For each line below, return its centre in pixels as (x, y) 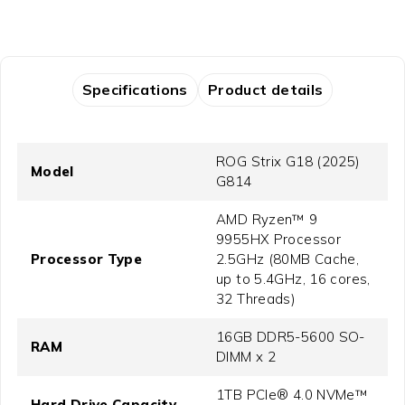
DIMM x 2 (246, 357)
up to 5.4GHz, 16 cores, (293, 279)
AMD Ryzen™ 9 (267, 220)
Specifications (135, 90)
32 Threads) (256, 299)
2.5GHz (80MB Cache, (288, 259)
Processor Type (86, 259)
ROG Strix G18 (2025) (288, 162)
